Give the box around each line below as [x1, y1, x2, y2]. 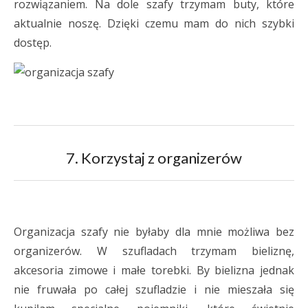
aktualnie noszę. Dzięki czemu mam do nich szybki [14, 16, 294, 31]
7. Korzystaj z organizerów [66, 148, 242, 167]
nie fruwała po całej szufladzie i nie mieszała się [14, 282, 294, 297]
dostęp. [14, 35, 52, 50]
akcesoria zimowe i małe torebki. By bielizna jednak [14, 263, 294, 278]
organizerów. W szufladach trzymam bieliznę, [14, 243, 294, 258]
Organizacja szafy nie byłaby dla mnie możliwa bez [14, 224, 294, 239]
